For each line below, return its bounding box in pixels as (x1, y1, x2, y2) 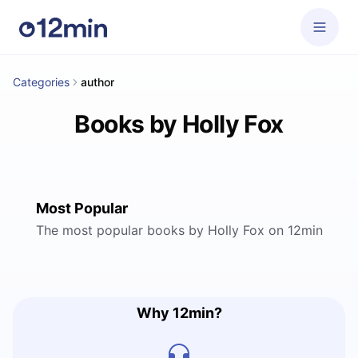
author (81, 75, 114, 89)
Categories (13, 75, 70, 89)
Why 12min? (136, 304, 222, 321)
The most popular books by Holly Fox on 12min (35, 222, 323, 238)
